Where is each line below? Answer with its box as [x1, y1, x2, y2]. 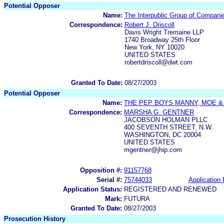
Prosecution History [4, 214, 65, 222]
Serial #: [96, 175, 122, 183]
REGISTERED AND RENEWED [124, 185, 216, 193]
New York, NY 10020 [124, 43, 184, 51]
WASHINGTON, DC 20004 [124, 130, 201, 138]
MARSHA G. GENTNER [124, 108, 194, 116]
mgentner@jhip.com [124, 145, 182, 153]
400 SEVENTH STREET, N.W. [124, 123, 213, 131]
